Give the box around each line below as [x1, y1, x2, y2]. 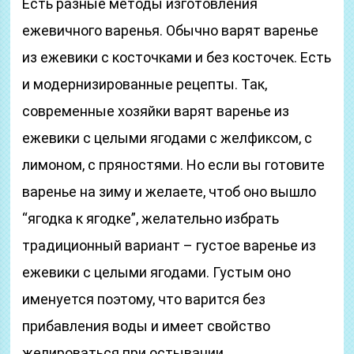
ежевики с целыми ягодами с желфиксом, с [22, 130, 313, 146]
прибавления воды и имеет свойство [22, 318, 271, 334]
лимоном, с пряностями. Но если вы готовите [22, 156, 326, 173]
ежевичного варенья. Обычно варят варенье [22, 22, 319, 39]
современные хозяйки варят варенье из [22, 103, 290, 119]
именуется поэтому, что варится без [22, 291, 266, 307]
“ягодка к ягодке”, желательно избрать [22, 210, 280, 227]
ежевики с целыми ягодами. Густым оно [22, 264, 292, 281]
